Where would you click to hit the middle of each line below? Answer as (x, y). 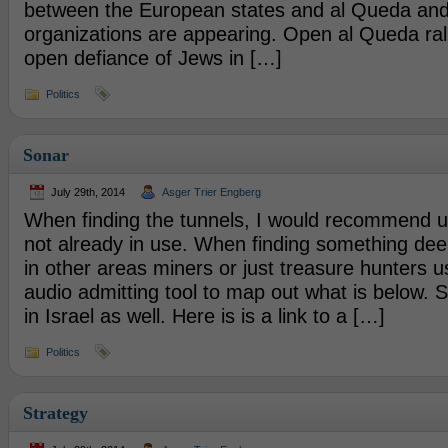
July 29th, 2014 (87, 192)
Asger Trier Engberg (211, 192)
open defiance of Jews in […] (152, 58)
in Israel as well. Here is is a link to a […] (204, 316)
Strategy (55, 413)
